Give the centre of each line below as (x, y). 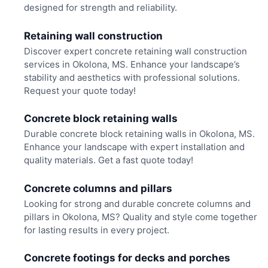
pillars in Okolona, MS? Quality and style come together (140, 217)
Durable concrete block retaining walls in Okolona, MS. (139, 134)
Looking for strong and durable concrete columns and (137, 203)
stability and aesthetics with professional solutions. (132, 77)
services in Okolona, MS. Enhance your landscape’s (132, 64)
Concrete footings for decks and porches (127, 258)
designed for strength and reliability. (100, 8)
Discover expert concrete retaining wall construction (135, 51)
